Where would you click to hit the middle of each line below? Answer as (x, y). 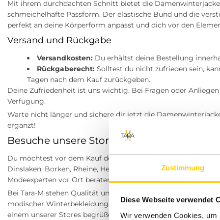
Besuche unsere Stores (64, 141)
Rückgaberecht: (66, 69)
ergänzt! (22, 125)
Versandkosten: (65, 58)
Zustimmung (183, 167)
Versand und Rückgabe (59, 41)
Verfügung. (27, 101)
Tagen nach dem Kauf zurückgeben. (89, 80)
